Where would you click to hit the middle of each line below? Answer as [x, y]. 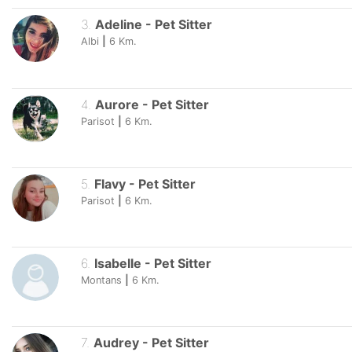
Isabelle [117, 263]
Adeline [120, 25]
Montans [101, 280]
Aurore [117, 104]
